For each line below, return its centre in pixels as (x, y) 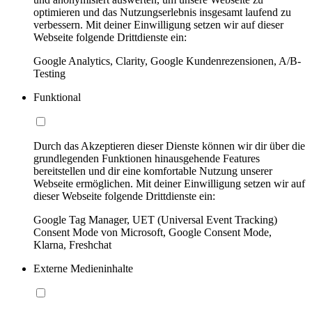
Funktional (57, 97)
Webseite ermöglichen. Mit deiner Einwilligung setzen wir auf (169, 183)
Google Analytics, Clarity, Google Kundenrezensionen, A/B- (167, 61)
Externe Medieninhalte (83, 268)
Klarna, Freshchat (72, 244)
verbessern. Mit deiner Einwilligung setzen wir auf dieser (158, 24)
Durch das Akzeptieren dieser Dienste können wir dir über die (169, 146)
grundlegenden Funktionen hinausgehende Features (147, 158)
